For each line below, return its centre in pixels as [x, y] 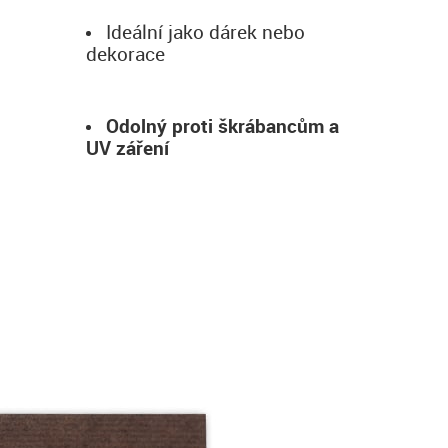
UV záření [127, 148]
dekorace [125, 54]
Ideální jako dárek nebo [205, 32]
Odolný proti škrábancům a [222, 126]
